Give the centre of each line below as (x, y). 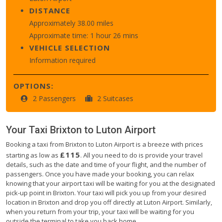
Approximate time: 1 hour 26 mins (84, 35)
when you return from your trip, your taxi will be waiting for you (100, 211)
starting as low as (33, 155)
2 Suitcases (115, 98)
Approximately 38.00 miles (71, 23)
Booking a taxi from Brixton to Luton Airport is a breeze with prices (105, 144)
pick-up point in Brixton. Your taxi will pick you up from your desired (106, 193)
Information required (62, 60)
